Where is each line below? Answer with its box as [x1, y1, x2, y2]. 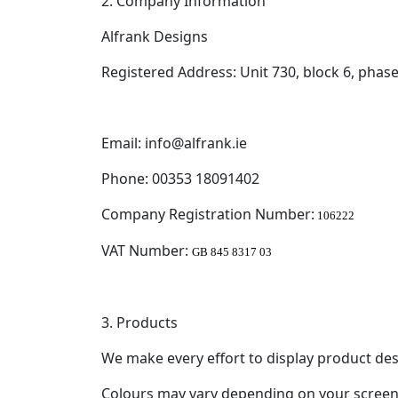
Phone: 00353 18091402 [101, 169, 259, 188]
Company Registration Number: [101, 204, 314, 224]
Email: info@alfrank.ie [101, 133, 247, 153]
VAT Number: [101, 241, 192, 260]
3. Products [101, 313, 178, 332]
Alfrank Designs [101, 27, 208, 46]
